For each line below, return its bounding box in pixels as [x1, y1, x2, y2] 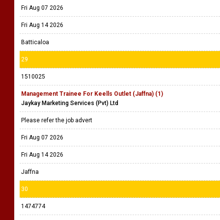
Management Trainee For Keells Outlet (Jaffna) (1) [21, 90, 163, 97]
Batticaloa [21, 39, 49, 46]
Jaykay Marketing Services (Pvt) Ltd [21, 100, 118, 107]
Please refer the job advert [21, 117, 95, 124]
